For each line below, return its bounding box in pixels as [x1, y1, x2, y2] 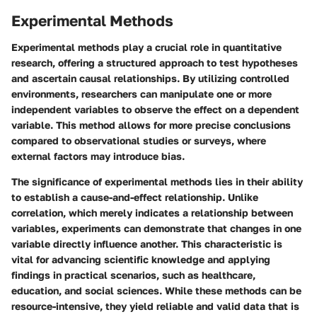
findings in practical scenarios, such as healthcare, [11, 269, 255, 282]
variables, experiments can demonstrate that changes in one [11, 222, 301, 235]
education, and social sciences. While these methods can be [11, 284, 301, 297]
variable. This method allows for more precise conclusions [11, 119, 291, 132]
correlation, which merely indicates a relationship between [11, 207, 293, 219]
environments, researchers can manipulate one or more [11, 88, 272, 100]
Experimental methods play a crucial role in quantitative [11, 41, 282, 54]
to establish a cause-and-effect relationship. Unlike [11, 191, 258, 204]
